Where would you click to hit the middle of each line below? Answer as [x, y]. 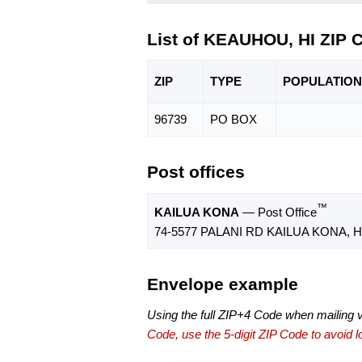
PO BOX [234, 120]
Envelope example [223, 284]
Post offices [196, 172]
